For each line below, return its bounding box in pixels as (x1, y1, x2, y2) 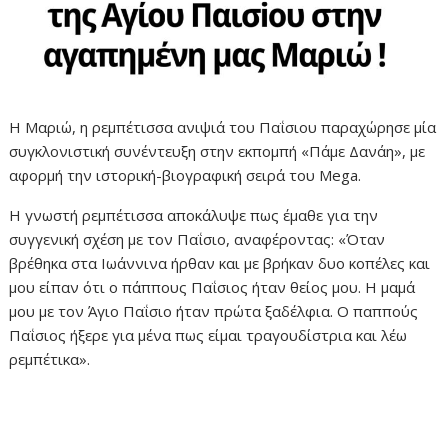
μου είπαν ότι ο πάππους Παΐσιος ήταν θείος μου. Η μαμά (9, 277, 416, 298)
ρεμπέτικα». (9, 349, 91, 370)
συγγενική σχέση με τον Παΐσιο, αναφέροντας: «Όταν (9, 229, 386, 250)
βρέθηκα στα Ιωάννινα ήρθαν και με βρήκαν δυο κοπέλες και (9, 253, 431, 274)
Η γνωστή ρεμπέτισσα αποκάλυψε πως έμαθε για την (9, 205, 379, 226)
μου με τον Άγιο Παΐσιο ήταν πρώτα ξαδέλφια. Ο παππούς (9, 301, 419, 322)
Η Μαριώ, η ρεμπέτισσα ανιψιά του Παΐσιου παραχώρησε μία (9, 117, 437, 138)
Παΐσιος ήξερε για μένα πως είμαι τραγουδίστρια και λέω (9, 325, 408, 346)
